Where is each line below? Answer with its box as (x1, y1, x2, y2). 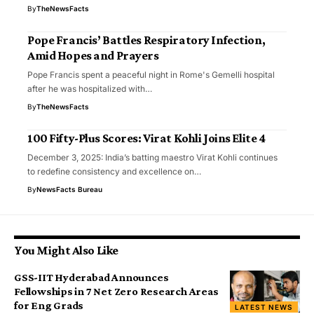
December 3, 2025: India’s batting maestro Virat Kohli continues (27, 151, 278, 163)
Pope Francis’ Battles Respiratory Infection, (27, 32, 266, 47)
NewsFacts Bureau (36, 184, 102, 193)
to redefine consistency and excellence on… (27, 165, 201, 177)
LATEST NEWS (235, 302, 294, 311)
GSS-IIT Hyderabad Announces (14, 271, 169, 283)
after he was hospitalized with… (27, 83, 152, 94)
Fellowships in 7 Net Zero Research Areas (14, 285, 219, 297)
